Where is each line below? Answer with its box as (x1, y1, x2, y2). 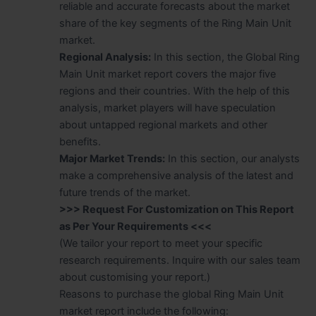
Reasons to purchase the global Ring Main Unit (59, 288, 284, 301)
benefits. (59, 135, 101, 149)
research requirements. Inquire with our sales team (59, 254, 300, 267)
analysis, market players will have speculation (59, 102, 276, 115)
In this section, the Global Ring (150, 51, 300, 64)
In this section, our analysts (164, 152, 300, 166)
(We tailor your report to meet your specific (59, 237, 262, 250)
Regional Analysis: (59, 51, 151, 64)
